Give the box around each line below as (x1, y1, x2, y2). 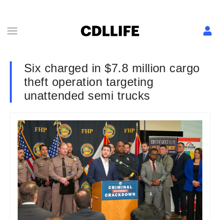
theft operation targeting (24, 75, 153, 88)
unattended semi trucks (24, 89, 150, 102)
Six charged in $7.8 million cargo (24, 61, 200, 75)
